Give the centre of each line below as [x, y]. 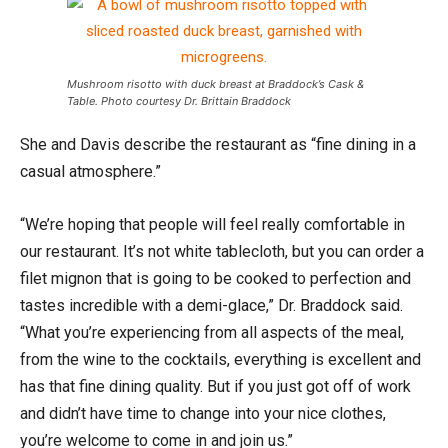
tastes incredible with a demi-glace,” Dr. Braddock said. [211, 305]
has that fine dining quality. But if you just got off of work [215, 386]
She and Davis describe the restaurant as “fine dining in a [218, 144]
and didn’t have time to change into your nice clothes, [203, 413]
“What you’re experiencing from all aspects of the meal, [212, 332]
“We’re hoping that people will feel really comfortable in [212, 224]
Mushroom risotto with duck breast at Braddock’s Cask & [215, 83]
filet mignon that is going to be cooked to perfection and [215, 278]
